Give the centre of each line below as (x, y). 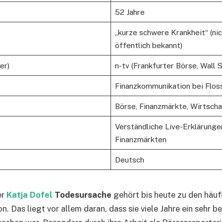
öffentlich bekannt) (148, 45)
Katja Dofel (30, 195)
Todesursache (83, 195)
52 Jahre (130, 12)
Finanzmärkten (140, 139)
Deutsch (129, 159)
